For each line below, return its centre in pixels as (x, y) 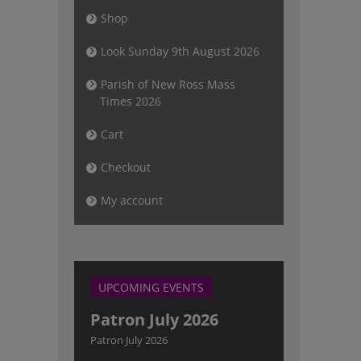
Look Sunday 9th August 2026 (180, 51)
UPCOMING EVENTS (151, 287)
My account (132, 200)
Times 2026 (131, 101)
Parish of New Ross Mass (168, 84)
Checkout (126, 167)
